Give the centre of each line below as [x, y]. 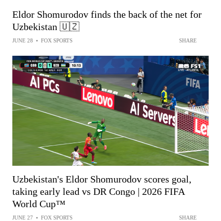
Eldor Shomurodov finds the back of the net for [107, 15]
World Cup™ [39, 204]
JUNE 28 [23, 41]
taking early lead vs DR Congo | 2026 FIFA [98, 191]
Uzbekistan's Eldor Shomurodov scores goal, [102, 179]
